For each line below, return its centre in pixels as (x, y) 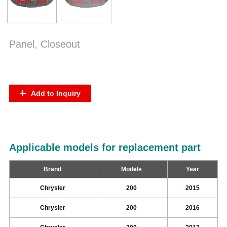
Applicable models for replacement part (105, 147)
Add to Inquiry (55, 93)
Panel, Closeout (44, 44)
